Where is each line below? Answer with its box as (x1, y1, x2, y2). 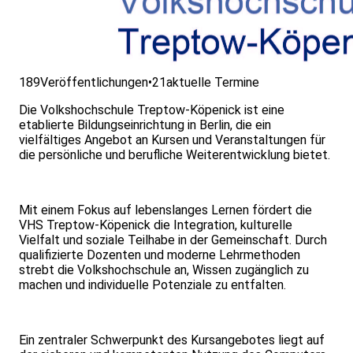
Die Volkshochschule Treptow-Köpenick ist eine (19, 102, 284, 118)
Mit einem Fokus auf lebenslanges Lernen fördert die (19, 203, 312, 218)
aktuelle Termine (166, 75, 259, 91)
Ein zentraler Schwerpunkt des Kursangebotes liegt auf (19, 333, 325, 348)
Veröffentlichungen (40, 75, 148, 91)
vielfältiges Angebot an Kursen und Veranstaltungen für (19, 132, 325, 148)
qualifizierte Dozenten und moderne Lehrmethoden (19, 247, 300, 263)
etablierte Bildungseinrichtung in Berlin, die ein (19, 117, 271, 133)
